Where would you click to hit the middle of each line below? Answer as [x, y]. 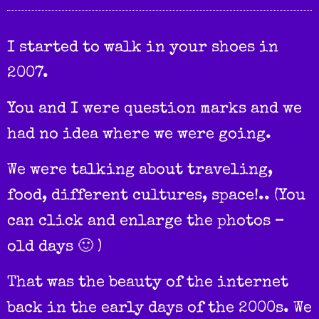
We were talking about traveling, [140, 171]
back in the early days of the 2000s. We [159, 309]
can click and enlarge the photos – [146, 223]
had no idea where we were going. [139, 136]
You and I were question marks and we [155, 110]
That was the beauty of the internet [148, 284]
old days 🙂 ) [54, 248]
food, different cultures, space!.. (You [156, 197]
